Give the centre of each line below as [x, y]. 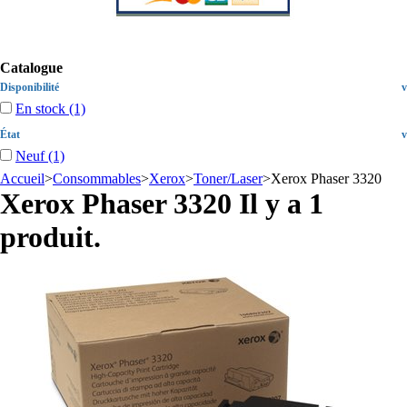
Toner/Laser [228, 179]
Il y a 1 [278, 203]
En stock [40, 109]
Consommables [97, 179]
